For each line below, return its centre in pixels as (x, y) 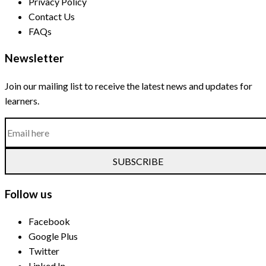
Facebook (49, 221)
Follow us (28, 194)
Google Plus (53, 236)
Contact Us (52, 17)
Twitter (44, 251)
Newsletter (34, 58)
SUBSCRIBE (138, 161)
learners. (22, 100)
